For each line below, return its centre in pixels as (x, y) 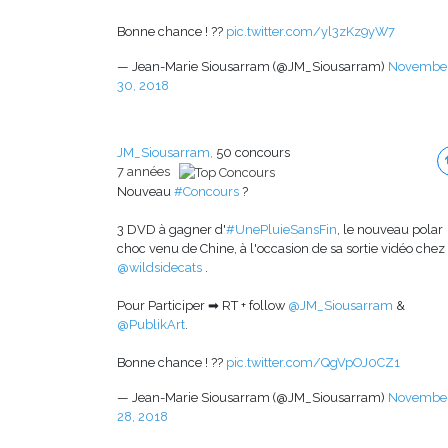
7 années (148, 172)
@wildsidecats (159, 268)
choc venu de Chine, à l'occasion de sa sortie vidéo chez (281, 249)
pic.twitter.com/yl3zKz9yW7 (310, 32)
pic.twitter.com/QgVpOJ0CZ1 (313, 363)
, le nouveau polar (390, 230)
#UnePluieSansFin (281, 230)
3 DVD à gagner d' (171, 230)
